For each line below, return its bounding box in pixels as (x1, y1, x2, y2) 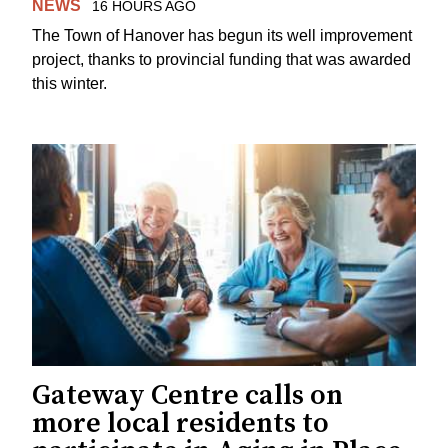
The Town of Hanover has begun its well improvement (32, 27, 412, 45)
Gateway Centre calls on (32, 378, 343, 414)
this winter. (32, 75, 107, 93)
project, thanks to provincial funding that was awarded (32, 51, 411, 69)
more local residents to (32, 406, 329, 442)
